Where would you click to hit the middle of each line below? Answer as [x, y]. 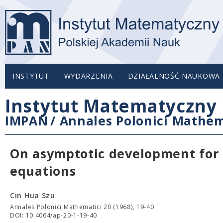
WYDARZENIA [88, 76]
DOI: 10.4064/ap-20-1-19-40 [54, 215]
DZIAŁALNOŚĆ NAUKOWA [174, 76]
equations [43, 171]
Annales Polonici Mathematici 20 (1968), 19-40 [82, 207]
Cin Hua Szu [33, 195]
